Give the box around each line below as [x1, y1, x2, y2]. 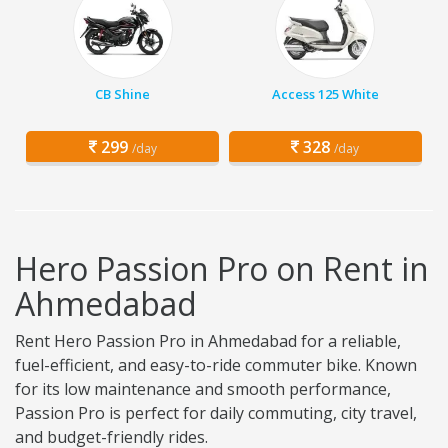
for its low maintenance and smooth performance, [15, 378, 391, 401]
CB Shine [95, 85, 151, 104]
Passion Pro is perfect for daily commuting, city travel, [15, 402, 417, 425]
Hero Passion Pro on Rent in [15, 247, 429, 291]
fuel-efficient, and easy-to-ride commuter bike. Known [15, 354, 417, 377]
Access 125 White [271, 85, 379, 104]
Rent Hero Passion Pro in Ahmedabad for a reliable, [15, 330, 401, 353]
